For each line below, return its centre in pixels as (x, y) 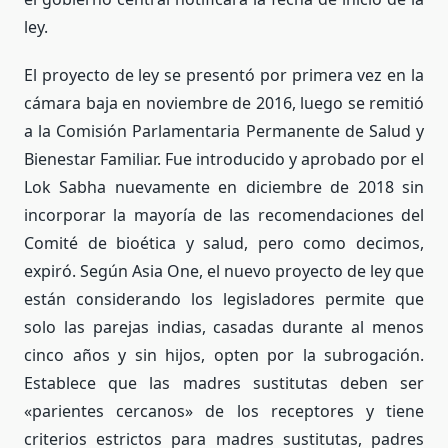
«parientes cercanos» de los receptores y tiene (224, 411)
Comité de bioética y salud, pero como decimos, (224, 243)
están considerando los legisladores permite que (224, 299)
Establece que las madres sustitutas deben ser (224, 383)
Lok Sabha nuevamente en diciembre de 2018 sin (224, 187)
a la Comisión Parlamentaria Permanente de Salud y (224, 131)
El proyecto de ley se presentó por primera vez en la (224, 75)
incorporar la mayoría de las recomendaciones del (224, 215)
